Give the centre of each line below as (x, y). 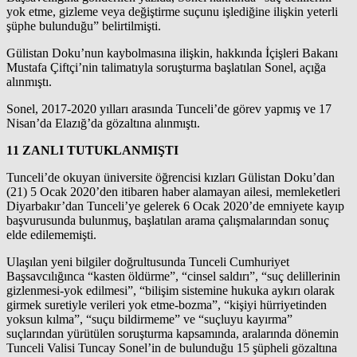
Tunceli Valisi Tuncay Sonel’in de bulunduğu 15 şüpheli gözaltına (172, 348)
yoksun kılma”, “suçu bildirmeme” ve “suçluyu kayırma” (149, 320)
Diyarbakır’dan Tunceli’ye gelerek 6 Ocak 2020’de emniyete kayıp (175, 206)
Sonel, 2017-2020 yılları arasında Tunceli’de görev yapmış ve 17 (169, 109)
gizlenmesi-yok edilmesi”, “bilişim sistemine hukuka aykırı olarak (171, 291)
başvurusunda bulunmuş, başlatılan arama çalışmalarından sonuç (168, 221)
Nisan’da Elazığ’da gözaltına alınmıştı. (103, 124)
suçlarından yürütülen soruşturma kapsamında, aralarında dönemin (173, 334)
